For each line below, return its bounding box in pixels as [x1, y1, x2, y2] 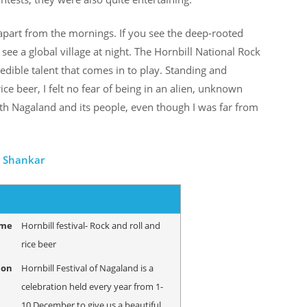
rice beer [21, 237, 56, 250]
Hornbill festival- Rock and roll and [21, 219, 160, 232]
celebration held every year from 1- [21, 280, 163, 293]
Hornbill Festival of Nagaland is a [21, 261, 153, 274]
